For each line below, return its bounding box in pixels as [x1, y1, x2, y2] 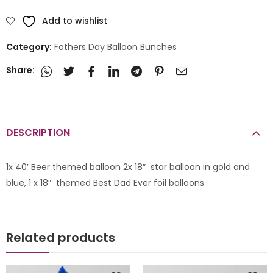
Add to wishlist [42, 14, 107, 27]
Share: [6, 64, 35, 77]
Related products [6, 229, 115, 247]
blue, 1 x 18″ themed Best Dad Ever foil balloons [6, 177, 204, 190]
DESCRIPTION [6, 126, 70, 140]
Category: [6, 40, 54, 53]
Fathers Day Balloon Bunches [54, 40, 177, 53]
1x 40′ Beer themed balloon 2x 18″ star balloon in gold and [6, 161, 250, 174]
